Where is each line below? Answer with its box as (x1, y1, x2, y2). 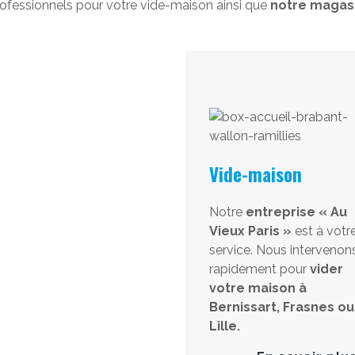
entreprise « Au (245, 204, 347, 219)
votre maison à (208, 281, 307, 296)
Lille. (208, 319, 240, 334)
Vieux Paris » (208, 223, 292, 239)
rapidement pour (208, 261, 310, 277)
